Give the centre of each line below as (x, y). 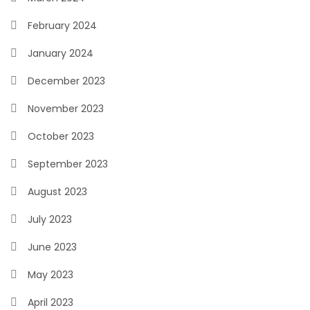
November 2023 (66, 109)
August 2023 (57, 192)
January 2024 (61, 53)
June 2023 (52, 247)
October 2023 (61, 136)
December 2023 (66, 81)
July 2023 (50, 219)
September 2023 (68, 164)
